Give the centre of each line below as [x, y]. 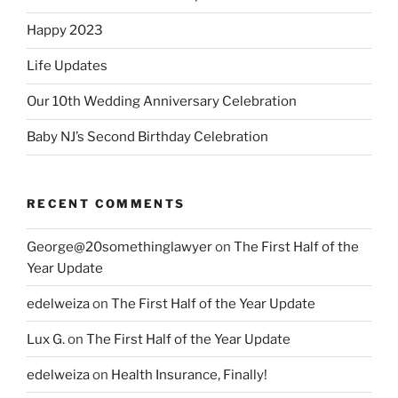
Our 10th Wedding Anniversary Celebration [162, 102]
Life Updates [67, 66]
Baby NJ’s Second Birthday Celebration [147, 137]
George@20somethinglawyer [119, 247]
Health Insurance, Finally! [189, 374]
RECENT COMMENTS [106, 203]
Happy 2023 [65, 31]
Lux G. [46, 339]
